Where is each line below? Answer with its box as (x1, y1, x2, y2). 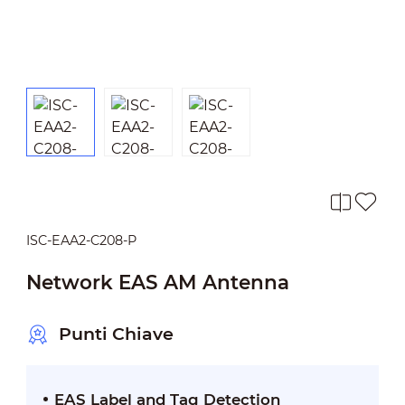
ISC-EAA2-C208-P (25, 231, 137, 249)
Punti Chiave (58, 324, 174, 345)
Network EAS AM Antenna (25, 269, 289, 294)
